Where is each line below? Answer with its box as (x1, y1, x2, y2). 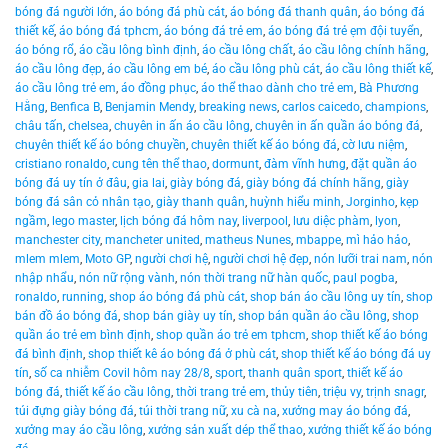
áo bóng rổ (15, 43, 74, 58)
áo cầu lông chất (202, 43, 293, 58)
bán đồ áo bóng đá (15, 309, 118, 324)
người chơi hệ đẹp (213, 252, 309, 267)
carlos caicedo (282, 100, 360, 115)
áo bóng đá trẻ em (164, 24, 263, 39)
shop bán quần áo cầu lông (238, 309, 387, 324)
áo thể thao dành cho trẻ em (201, 81, 354, 96)
